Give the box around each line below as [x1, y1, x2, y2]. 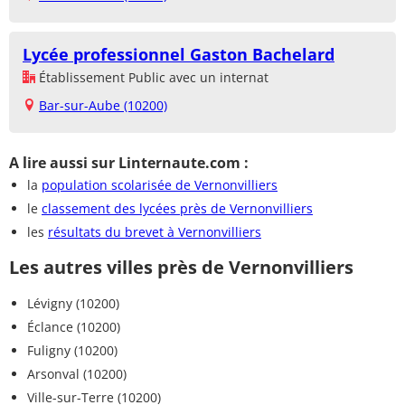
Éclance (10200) [27, 317, 120, 335]
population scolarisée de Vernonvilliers [42, 175, 278, 193]
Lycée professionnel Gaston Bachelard [23, 42, 334, 65]
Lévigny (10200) [27, 294, 119, 312]
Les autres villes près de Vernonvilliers [9, 254, 353, 279]
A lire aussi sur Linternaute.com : [9, 152, 249, 173]
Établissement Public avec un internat [35, 68, 268, 86]
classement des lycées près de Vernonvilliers [42, 199, 313, 217]
